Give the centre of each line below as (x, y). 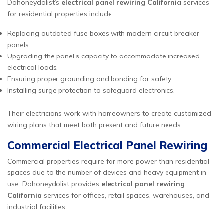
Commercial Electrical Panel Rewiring (107, 145)
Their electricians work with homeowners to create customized (109, 113)
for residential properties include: (60, 14)
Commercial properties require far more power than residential (108, 161)
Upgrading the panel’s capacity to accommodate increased (104, 56)
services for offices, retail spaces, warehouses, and (125, 195)
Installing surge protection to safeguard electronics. (91, 90)
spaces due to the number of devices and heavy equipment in (107, 172)
